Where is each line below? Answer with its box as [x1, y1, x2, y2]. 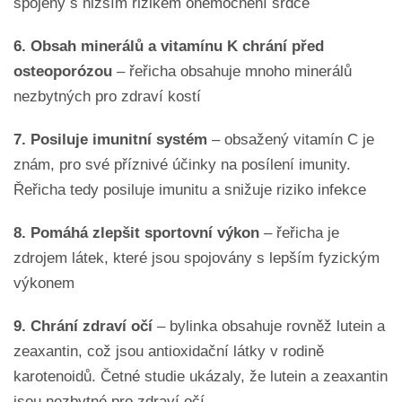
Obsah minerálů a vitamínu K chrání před [31, 37, 324, 55]
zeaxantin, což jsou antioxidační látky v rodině [13, 342, 324, 360]
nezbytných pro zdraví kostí [13, 87, 201, 105]
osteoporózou [13, 62, 112, 80]
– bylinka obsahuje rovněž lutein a [157, 317, 385, 335]
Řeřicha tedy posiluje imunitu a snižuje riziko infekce [13, 180, 366, 198]
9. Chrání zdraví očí [13, 317, 157, 335]
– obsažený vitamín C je [207, 130, 374, 148]
